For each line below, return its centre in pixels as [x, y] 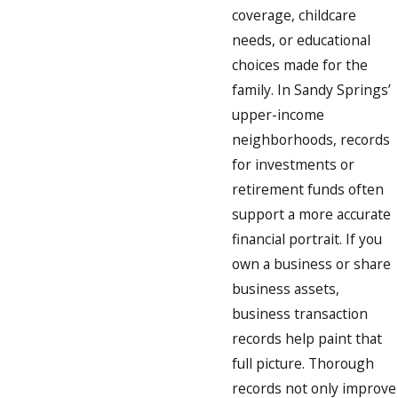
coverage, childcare [294, 15]
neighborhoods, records [311, 139]
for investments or [293, 164]
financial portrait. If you [307, 239]
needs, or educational [301, 40]
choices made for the [300, 64]
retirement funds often [308, 189]
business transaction [300, 313]
